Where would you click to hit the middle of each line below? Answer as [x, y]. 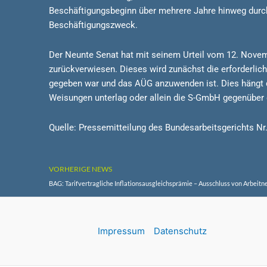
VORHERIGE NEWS [80, 169]
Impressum [121, 231]
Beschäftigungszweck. [93, 25]
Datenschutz [180, 231]
